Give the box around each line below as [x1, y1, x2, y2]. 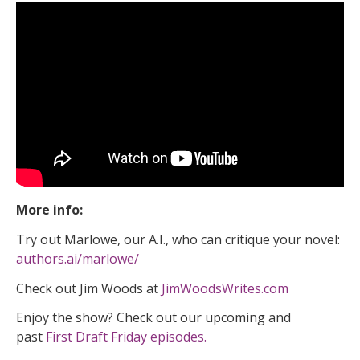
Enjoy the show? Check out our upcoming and [16, 309, 291, 327]
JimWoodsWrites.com [162, 279, 288, 297]
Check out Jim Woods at [16, 279, 162, 297]
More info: [16, 200, 83, 219]
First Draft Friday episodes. [46, 328, 207, 346]
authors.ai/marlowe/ [16, 249, 139, 268]
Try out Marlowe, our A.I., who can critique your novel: [16, 230, 340, 248]
